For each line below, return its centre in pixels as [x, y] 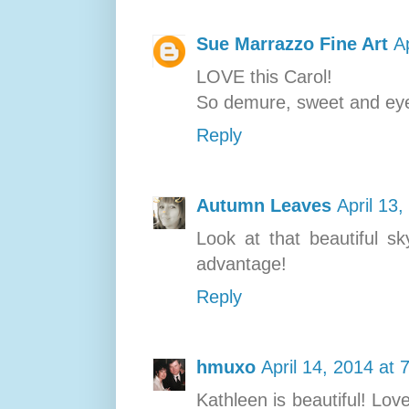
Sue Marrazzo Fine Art [292, 43]
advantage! [241, 263]
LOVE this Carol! [264, 76]
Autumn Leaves [264, 205]
